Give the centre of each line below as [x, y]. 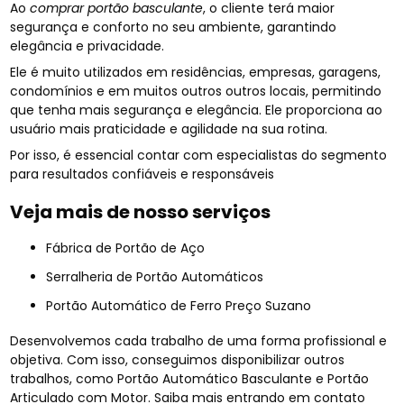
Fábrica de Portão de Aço [129, 248]
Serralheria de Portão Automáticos [159, 276]
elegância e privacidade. [87, 46]
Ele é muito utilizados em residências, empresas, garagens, [196, 72]
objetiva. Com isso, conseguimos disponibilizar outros [178, 359]
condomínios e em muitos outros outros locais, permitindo [196, 91]
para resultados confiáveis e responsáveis [142, 174]
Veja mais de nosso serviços [141, 211]
